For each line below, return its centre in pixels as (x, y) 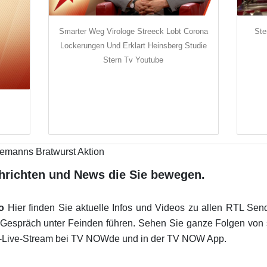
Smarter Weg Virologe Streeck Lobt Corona (133, 32)
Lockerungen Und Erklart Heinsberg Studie (133, 46)
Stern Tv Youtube (133, 60)
